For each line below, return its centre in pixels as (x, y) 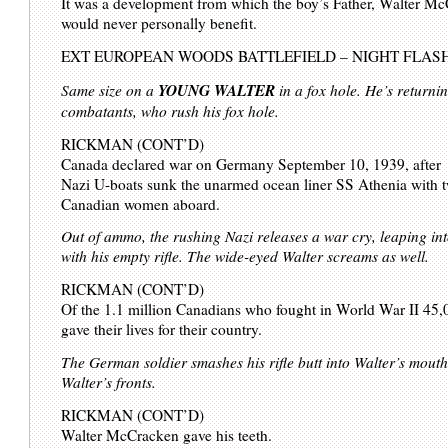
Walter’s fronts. (109, 381)
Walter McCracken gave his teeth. (167, 434)
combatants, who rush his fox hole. (170, 110)
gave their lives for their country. (162, 329)
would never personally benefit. (159, 23)
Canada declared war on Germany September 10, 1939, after (251, 163)
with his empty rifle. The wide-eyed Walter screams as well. (245, 256)
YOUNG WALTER (217, 89)
